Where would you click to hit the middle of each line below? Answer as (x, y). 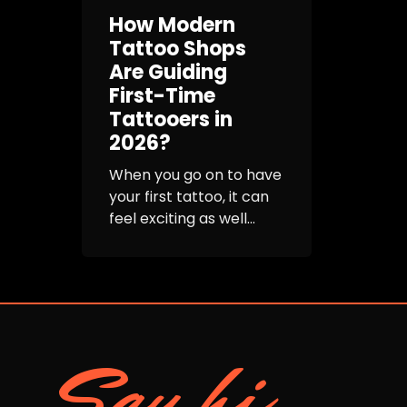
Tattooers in (171, 120)
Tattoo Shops (178, 49)
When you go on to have (195, 175)
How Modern (172, 25)
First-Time (162, 96)
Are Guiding (168, 73)
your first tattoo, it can (189, 197)
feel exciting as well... (182, 219)
